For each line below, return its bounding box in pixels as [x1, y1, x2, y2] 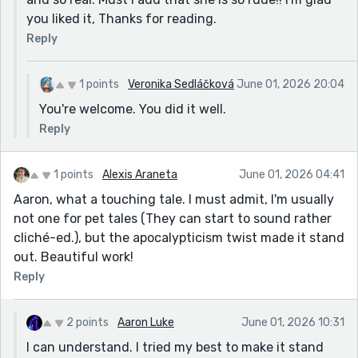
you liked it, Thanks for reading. [26, 10, 217, 26]
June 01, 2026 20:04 [237, 77, 344, 91]
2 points [66, 315, 109, 329]
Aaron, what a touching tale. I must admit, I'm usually [14, 191, 334, 207]
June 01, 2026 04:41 [239, 167, 344, 181]
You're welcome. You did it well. [39, 101, 226, 117]
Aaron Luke [117, 315, 174, 329]
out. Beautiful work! [14, 249, 133, 265]
